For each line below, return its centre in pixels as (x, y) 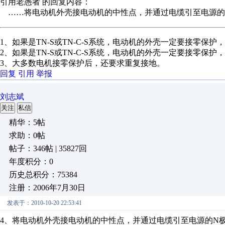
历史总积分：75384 (43, 175)
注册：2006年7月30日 (47, 188)
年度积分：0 (31, 161)
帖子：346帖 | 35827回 (48, 148)
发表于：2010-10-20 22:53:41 (44, 203)
